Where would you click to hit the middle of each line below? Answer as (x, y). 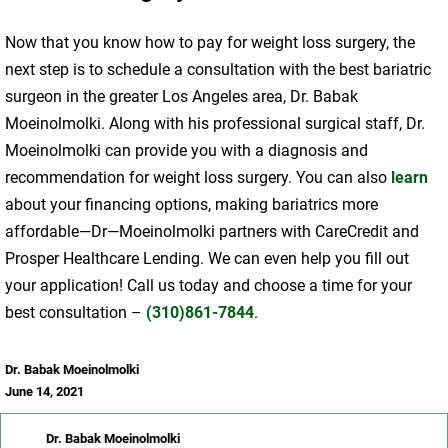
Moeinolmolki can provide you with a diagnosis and (186, 151)
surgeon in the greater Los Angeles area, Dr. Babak (181, 97)
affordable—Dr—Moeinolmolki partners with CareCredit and (212, 232)
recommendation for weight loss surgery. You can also (198, 178)
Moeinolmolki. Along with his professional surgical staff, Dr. (215, 124)
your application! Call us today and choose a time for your (208, 286)
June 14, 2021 (44, 392)
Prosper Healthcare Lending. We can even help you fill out (207, 259)
